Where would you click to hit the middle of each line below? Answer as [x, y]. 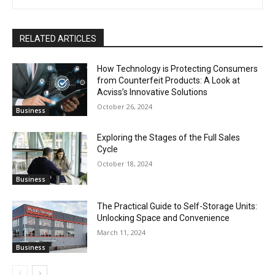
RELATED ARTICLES [58, 39]
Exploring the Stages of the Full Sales [169, 138]
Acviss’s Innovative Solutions [153, 92]
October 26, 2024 [125, 107]
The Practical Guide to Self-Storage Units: [177, 206]
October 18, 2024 [125, 164]
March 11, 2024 [122, 232]
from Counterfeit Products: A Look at [169, 81]
